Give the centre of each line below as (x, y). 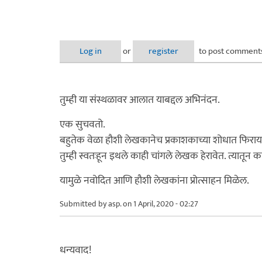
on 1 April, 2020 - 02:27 (160, 204)
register (163, 51)
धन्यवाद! (75, 250)
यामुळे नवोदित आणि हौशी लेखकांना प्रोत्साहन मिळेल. (154, 180)
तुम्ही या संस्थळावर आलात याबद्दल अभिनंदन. (140, 100)
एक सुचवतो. (82, 124)
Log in (90, 51)
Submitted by (84, 204)
